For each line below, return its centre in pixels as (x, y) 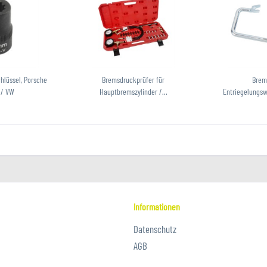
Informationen (157, 207)
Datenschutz (155, 229)
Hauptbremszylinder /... (133, 91)
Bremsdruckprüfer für (133, 80)
